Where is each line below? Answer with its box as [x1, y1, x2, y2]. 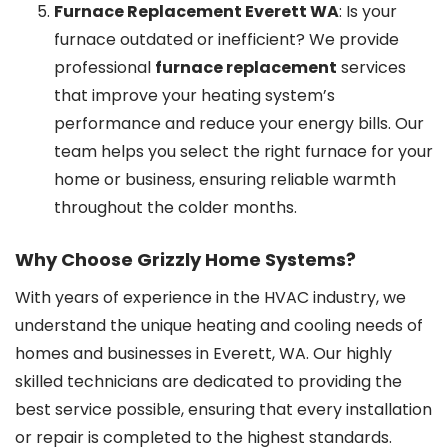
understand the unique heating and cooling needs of [15, 314, 423, 337]
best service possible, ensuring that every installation [15, 398, 432, 421]
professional [54, 56, 155, 79]
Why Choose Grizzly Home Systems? [15, 247, 356, 272]
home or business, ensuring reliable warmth [54, 168, 396, 191]
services [337, 56, 406, 79]
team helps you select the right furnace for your [54, 140, 433, 163]
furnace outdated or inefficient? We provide [54, 28, 399, 51]
